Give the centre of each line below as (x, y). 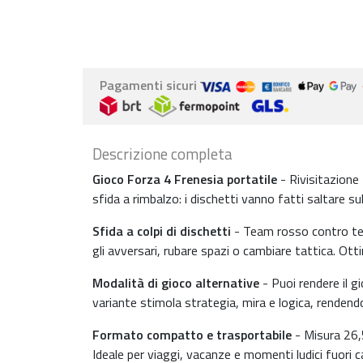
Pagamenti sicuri (150, 85)
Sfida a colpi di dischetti (162, 231)
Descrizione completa (162, 154)
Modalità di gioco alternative (176, 283)
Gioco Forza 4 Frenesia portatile (185, 179)
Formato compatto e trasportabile (192, 335)
